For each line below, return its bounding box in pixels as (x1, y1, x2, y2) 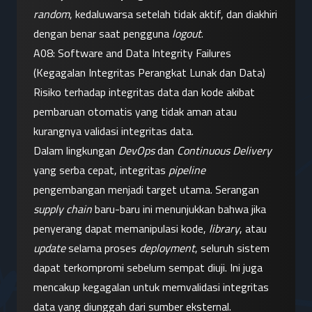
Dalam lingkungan (33, 142, 118, 159)
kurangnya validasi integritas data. (33, 123, 194, 140)
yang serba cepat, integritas (33, 162, 169, 179)
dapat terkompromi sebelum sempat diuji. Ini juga (33, 259, 263, 276)
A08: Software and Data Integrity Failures (33, 45, 231, 62)
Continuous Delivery (177, 142, 272, 159)
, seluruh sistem (195, 240, 270, 257)
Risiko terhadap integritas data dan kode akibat (33, 84, 255, 101)
